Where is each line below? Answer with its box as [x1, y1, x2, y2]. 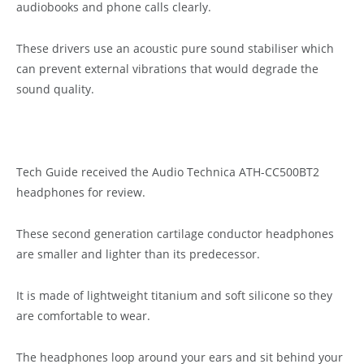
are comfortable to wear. [16, 308, 150, 324]
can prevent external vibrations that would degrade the [16, 61, 318, 77]
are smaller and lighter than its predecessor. [16, 246, 260, 262]
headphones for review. [16, 184, 145, 201]
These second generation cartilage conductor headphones [16, 226, 334, 242]
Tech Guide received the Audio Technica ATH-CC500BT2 [16, 164, 319, 180]
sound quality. [16, 81, 94, 97]
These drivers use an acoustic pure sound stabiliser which [16, 41, 334, 57]
